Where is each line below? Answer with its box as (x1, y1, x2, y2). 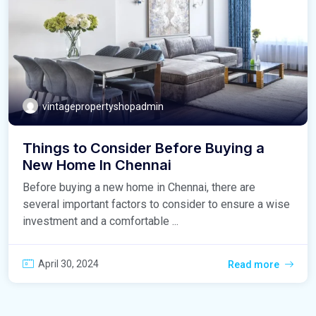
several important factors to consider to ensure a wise (23, 197, 290, 212)
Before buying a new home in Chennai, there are (23, 181, 255, 195)
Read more (228, 259, 279, 271)
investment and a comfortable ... (23, 214, 178, 229)
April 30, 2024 (38, 258, 99, 270)
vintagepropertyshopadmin (42, 101, 164, 113)
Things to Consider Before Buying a (23, 140, 265, 157)
